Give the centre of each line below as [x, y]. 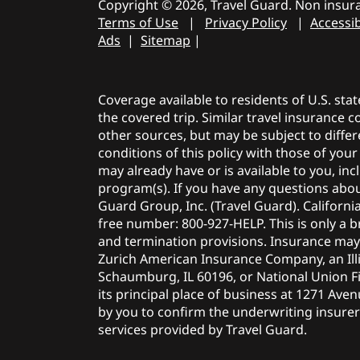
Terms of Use [138, 22]
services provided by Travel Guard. [202, 329]
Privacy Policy [246, 22]
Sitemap [166, 40]
